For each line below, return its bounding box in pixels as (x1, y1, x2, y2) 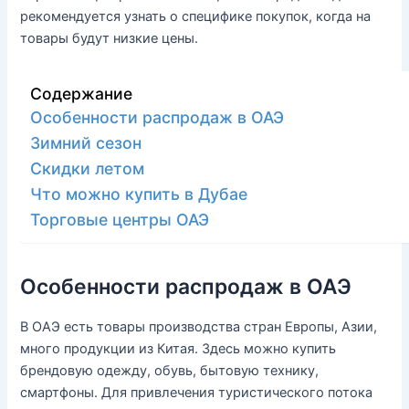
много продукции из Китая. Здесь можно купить (20, 340, 337, 357)
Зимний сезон (30, 132, 142, 152)
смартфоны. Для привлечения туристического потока (20, 383, 373, 401)
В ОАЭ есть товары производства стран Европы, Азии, (20, 318, 378, 335)
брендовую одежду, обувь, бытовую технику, (20, 362, 320, 379)
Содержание (30, 83, 133, 103)
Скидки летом (30, 158, 145, 178)
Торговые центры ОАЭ (30, 209, 210, 229)
